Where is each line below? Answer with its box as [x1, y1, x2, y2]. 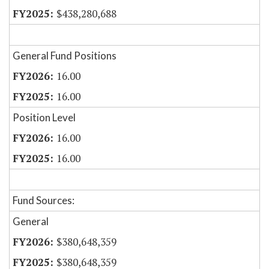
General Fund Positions [13, 49, 116, 62]
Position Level [13, 111, 76, 124]
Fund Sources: [13, 194, 74, 207]
